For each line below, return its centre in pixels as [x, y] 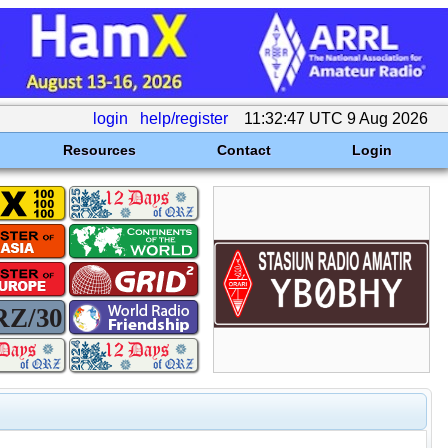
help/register [184, 118]
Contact [243, 150]
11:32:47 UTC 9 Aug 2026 [336, 118]
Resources [99, 150]
